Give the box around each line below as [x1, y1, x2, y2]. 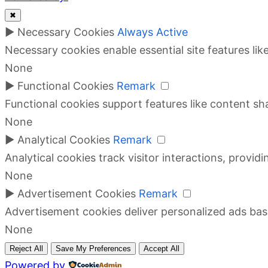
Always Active [117, 26, 188, 39]
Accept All [144, 244, 179, 254]
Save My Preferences [56, 244, 131, 254]
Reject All [10, 244, 43, 254]
